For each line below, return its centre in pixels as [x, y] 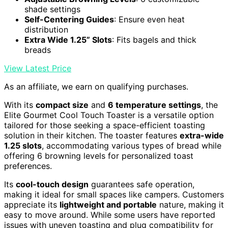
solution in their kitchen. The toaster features [92, 136]
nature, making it [190, 205]
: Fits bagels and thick [154, 40]
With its [20, 105]
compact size [62, 105]
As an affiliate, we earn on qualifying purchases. [96, 87]
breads [38, 50]
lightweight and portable [108, 205]
